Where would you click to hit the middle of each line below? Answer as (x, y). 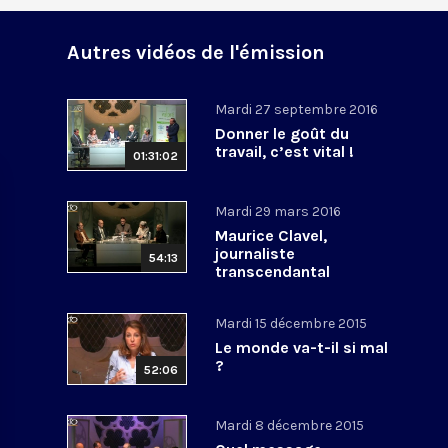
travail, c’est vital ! (285, 151)
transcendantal (273, 271)
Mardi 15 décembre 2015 (291, 323)
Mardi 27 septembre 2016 (297, 109)
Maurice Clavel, (271, 235)
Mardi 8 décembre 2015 (290, 425)
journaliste (255, 253)
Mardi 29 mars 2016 (278, 211)
